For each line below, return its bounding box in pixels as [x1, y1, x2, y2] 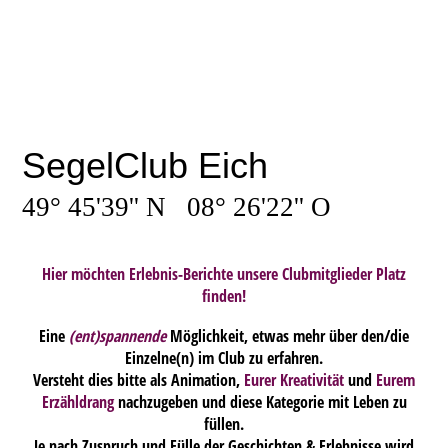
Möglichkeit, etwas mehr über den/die [166, 325, 409, 347]
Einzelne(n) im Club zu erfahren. [125, 347, 323, 369]
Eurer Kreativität [244, 369, 344, 391]
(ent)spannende [69, 325, 166, 347]
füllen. [204, 413, 244, 435]
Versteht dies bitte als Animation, [33, 369, 244, 391]
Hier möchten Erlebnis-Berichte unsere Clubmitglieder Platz [42, 263, 406, 285]
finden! [202, 285, 246, 307]
